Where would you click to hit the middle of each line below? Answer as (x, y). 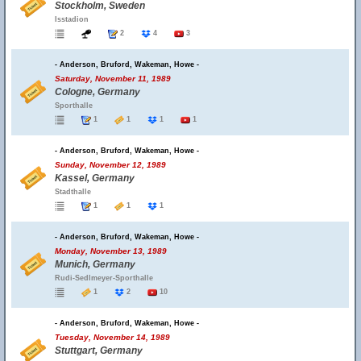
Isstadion (72, 19)
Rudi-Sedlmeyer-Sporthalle (104, 278)
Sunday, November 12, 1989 (110, 165)
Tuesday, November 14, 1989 (112, 337)
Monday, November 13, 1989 (111, 251)
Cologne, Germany (98, 92)
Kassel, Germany (95, 178)
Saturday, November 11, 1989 (113, 79)
